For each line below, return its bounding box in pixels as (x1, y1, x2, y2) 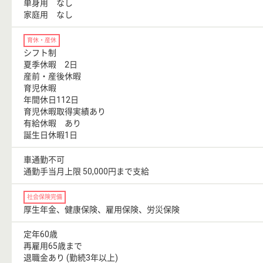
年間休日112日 (23, 95, 79, 105)
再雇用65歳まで (23, 241, 82, 251)
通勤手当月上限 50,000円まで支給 (23, 167, 149, 177)
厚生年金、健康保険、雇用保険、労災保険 (23, 205, 180, 215)
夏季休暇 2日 (23, 60, 77, 70)
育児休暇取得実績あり (23, 107, 106, 117)
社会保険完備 (27, 194, 62, 201)
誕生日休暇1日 (23, 130, 77, 140)
